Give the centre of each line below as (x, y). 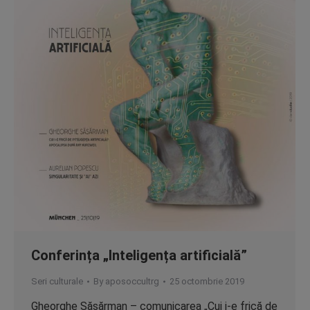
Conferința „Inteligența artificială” (139, 255)
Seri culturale (57, 281)
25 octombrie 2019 (207, 281)
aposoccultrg (132, 281)
